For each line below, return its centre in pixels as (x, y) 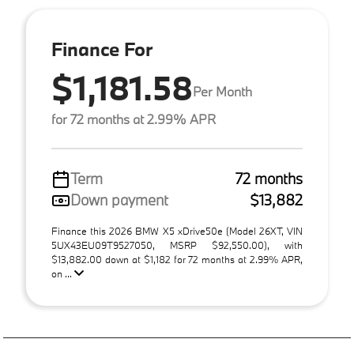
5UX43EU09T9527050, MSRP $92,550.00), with (177, 245)
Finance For (102, 49)
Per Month (222, 91)
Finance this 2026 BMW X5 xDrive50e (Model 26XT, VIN (177, 231)
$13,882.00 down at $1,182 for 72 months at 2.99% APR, (177, 259)
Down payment (119, 200)
